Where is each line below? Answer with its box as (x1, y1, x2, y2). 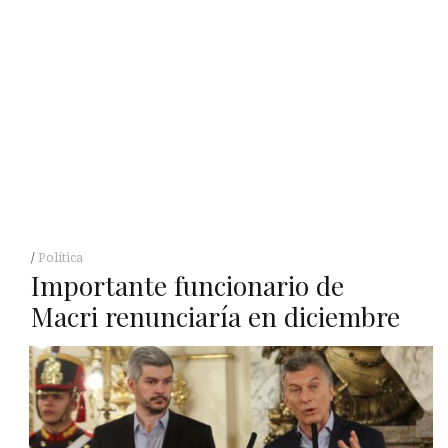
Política (37, 250, 83, 265)
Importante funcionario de (30, 267, 344, 303)
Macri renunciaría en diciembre (30, 298, 400, 334)
